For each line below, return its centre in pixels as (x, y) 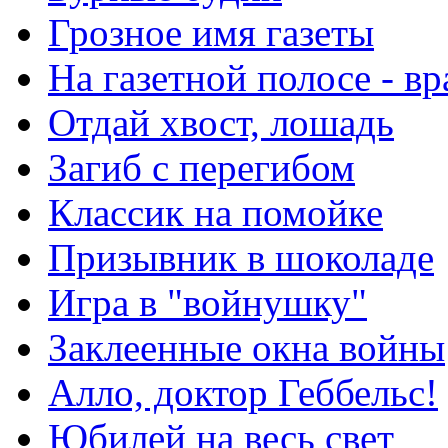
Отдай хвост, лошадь (221, 122)
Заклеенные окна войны (246, 347)
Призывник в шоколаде (241, 257)
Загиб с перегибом (201, 167)
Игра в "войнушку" (207, 302)
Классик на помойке (215, 212)
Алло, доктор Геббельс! (243, 392)
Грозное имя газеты (211, 32)
